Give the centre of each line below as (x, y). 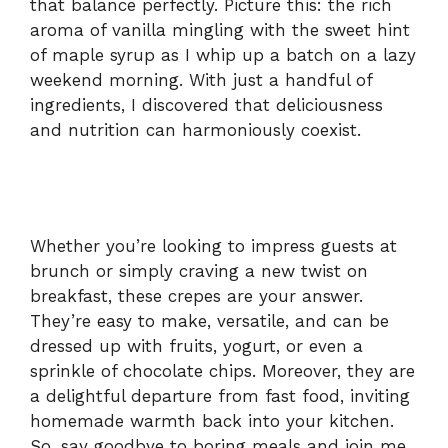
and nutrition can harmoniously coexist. (195, 130)
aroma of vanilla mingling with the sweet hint (220, 30)
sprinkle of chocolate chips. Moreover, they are (222, 370)
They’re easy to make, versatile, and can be (209, 320)
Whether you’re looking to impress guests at (213, 245)
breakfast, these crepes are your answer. (196, 295)
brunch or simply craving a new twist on (199, 270)
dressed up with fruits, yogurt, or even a (196, 345)
